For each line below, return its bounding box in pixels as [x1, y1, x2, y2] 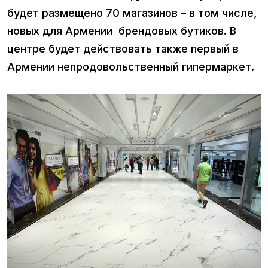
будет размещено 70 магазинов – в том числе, [7, 6, 257, 19]
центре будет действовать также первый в [7, 42, 239, 55]
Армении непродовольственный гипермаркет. [7, 60, 254, 73]
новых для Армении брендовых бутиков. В [7, 24, 236, 37]
